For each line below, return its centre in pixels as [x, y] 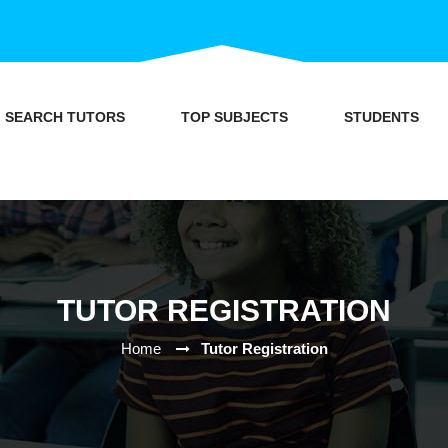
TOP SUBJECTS [234, 117]
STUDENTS [381, 117]
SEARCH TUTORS [64, 117]
